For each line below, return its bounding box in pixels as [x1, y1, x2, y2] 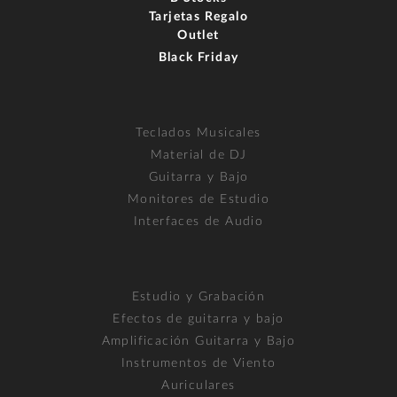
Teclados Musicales [136, 126, 261, 139]
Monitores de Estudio [128, 192, 269, 206]
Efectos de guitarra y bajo [113, 312, 284, 325]
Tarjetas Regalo [149, 10, 248, 23]
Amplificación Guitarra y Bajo [101, 334, 296, 347]
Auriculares [161, 378, 236, 392]
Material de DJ [150, 148, 247, 161]
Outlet [177, 28, 220, 42]
